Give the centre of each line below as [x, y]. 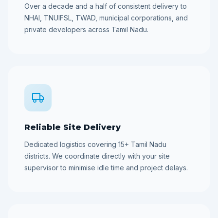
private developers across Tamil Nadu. [86, 29]
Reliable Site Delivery [73, 127]
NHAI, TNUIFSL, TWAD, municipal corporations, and [106, 18]
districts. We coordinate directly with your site [97, 156]
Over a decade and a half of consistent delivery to [106, 6]
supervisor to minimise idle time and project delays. [106, 168]
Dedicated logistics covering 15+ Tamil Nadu [95, 144]
